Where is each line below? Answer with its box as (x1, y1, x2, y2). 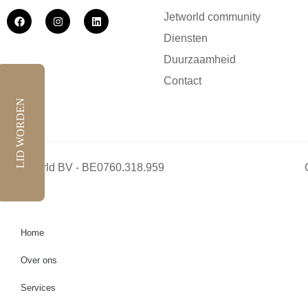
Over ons (21, 255, 57, 266)
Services (21, 283, 56, 294)
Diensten (164, 32, 208, 45)
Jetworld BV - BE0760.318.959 (14, 162, 164, 174)
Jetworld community (164, 11, 261, 23)
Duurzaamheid (164, 54, 236, 66)
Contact (164, 75, 201, 87)
